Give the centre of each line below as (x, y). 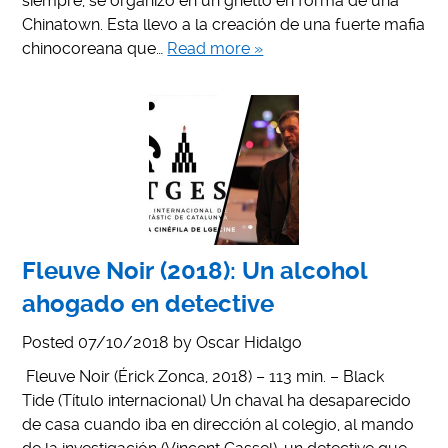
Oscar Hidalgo (249, 342)
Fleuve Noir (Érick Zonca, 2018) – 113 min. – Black (203, 376)
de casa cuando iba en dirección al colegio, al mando (218, 424)
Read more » (215, 48)
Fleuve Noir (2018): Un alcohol (195, 270)
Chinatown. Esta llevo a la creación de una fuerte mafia (224, 24)
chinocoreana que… (95, 48)
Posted (50, 342)
